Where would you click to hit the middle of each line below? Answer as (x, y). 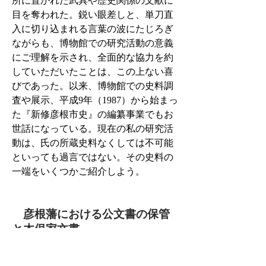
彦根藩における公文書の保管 (91, 214)
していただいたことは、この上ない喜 (93, 72)
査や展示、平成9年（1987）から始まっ (95, 100)
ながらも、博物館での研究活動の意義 (93, 43)
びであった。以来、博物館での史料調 (93, 86)
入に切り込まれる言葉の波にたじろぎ (93, 29)
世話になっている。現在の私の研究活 (93, 129)
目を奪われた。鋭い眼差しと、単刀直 (93, 15)
